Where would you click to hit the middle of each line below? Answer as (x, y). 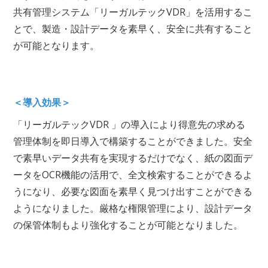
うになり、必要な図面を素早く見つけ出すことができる (133, 191)
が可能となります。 (57, 45)
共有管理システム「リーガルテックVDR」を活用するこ (133, 12)
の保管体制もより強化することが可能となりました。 (128, 225)
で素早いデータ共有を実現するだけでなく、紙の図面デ (133, 158)
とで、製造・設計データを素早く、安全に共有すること (133, 28)
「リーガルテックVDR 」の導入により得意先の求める (130, 124)
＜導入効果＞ (42, 103)
